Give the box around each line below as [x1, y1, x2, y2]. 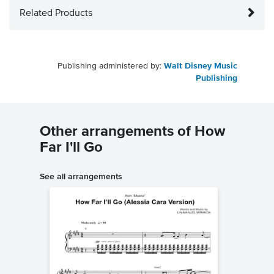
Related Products [20, 9, 92, 19]
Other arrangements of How [40, 124, 225, 139]
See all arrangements [40, 171, 122, 182]
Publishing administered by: [57, 62, 164, 71]
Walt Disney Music [164, 62, 237, 71]
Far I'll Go [40, 140, 103, 155]
